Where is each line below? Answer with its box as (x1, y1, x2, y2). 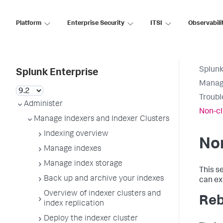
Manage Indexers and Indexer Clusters (34, 115, 169, 123)
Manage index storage (44, 160, 122, 168)
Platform (16, 20, 41, 27)
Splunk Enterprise (16, 68, 98, 78)
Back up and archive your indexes (44, 175, 164, 183)
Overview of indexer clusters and (44, 190, 161, 198)
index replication (44, 200, 104, 208)
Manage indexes (44, 145, 101, 153)
